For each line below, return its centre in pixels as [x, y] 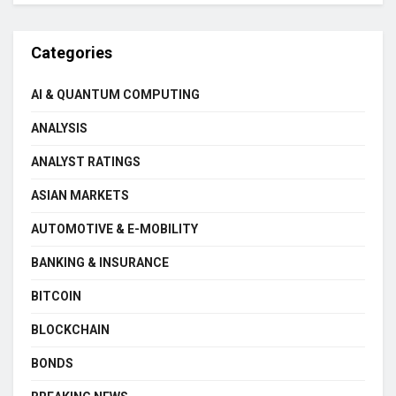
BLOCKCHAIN [70, 330]
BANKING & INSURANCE [100, 263]
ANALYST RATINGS [86, 162]
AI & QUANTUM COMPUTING [115, 95]
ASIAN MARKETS [80, 195]
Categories [72, 53]
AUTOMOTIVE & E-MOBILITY [114, 229]
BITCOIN [56, 296]
